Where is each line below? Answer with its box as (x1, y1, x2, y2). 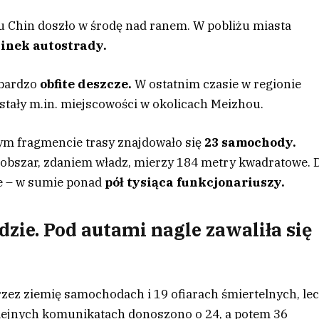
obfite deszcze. (40, 75, 132, 92)
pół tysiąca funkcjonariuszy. (105, 174, 286, 190)
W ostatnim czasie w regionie (132, 75, 302, 92)
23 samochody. (202, 134, 297, 150)
